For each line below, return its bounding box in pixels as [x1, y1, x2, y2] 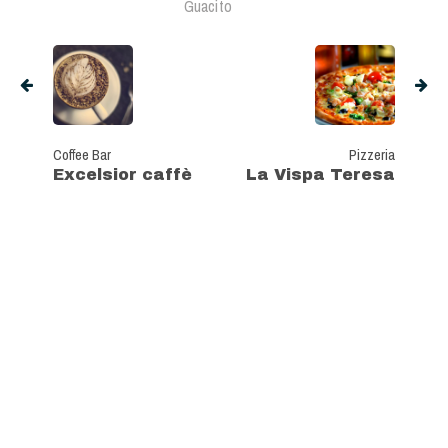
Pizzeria [349, 144, 395, 166]
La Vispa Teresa [246, 166, 395, 184]
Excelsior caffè [53, 166, 192, 184]
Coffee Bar [53, 144, 111, 166]
